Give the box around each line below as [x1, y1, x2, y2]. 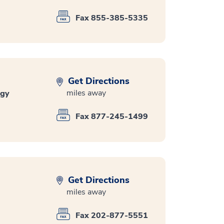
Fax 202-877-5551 [75, 209, 148, 221]
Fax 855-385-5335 [75, 12, 148, 23]
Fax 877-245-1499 [75, 110, 148, 122]
